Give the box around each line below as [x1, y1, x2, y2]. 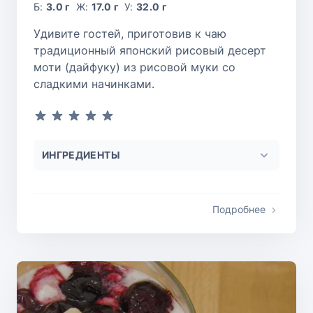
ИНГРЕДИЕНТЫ [42, 149, 120, 161]
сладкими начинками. [34, 77, 154, 92]
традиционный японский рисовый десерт [34, 43, 266, 58]
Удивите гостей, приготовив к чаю [34, 27, 226, 41]
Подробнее [212, 203, 265, 216]
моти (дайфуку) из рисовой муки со [34, 60, 235, 75]
